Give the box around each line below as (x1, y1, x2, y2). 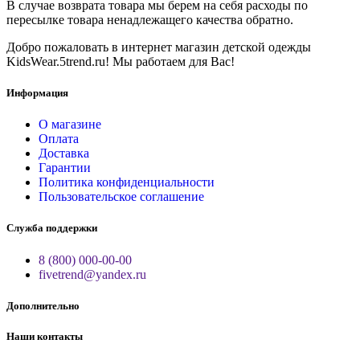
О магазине (39, 117, 101, 132)
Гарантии (39, 161, 91, 175)
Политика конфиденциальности (39, 175, 215, 190)
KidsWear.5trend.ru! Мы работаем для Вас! (6, 54, 235, 68)
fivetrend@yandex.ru (39, 267, 146, 281)
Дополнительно (6, 299, 80, 312)
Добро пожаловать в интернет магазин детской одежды (6, 39, 311, 54)
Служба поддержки (6, 222, 97, 235)
